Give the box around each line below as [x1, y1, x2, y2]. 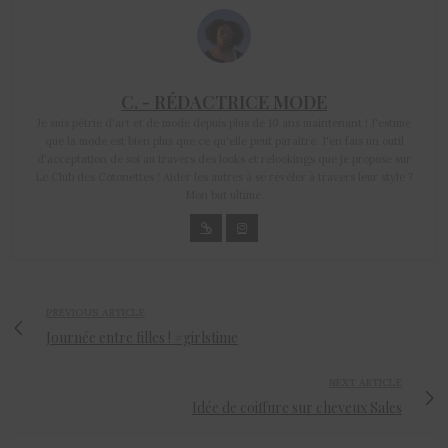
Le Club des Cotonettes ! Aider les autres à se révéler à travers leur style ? [35, 170, 413, 185]
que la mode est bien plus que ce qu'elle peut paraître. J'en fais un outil [44, 134, 404, 149]
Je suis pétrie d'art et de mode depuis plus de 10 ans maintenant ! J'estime [37, 116, 411, 131]
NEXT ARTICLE [329, 376, 402, 390]
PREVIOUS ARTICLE [46, 306, 145, 320]
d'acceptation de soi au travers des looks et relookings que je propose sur [37, 152, 411, 167]
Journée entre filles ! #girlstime [46, 328, 238, 348]
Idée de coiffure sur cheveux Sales [192, 398, 402, 418]
